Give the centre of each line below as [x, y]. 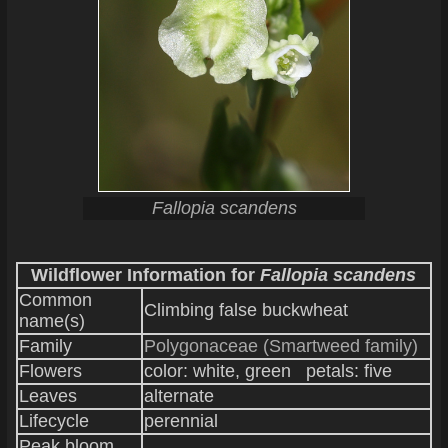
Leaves [47, 396]
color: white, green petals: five [267, 371]
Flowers [50, 371]
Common [55, 300]
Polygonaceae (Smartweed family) [280, 346]
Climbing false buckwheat [245, 310]
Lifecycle [53, 421]
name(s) [51, 321]
